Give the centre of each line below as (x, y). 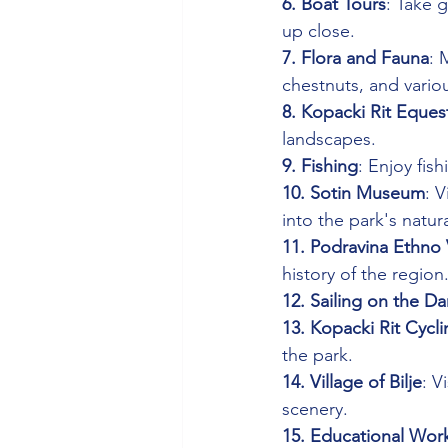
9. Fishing (320, 166)
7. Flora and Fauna (355, 58)
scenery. (315, 409)
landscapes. (329, 139)
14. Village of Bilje (352, 382)
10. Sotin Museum (353, 193)
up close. (318, 31)
